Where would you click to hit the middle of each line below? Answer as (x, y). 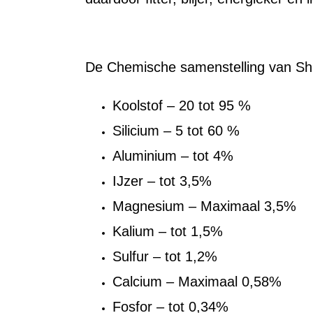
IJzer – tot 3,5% (162, 181)
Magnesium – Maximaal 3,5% (204, 206)
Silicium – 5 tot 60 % (176, 131)
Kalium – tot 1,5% (168, 232)
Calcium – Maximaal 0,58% (197, 282)
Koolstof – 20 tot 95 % (182, 106)
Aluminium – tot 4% (173, 156)
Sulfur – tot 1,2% (165, 257)
